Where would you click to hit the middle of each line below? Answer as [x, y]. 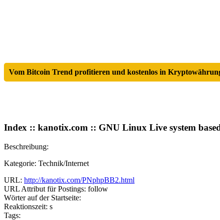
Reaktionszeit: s [28, 206]
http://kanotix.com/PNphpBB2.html [79, 180]
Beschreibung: [26, 146]
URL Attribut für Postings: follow [56, 189]
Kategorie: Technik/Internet [46, 163]
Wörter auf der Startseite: [42, 197]
